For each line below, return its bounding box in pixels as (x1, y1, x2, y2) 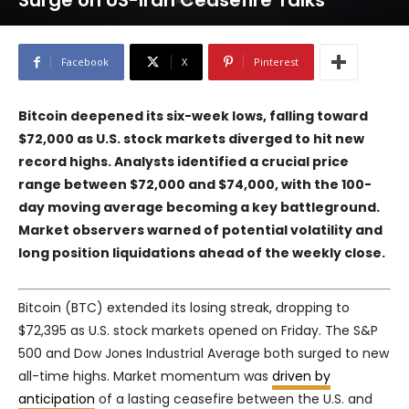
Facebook (61, 55, 109, 69)
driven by (272, 367, 330, 386)
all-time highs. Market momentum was (18, 367, 272, 386)
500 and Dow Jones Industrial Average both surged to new (18, 344, 389, 363)
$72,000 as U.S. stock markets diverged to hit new (18, 130, 364, 149)
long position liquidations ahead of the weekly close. (18, 244, 385, 263)
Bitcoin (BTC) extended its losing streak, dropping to (18, 299, 350, 318)
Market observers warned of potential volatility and (18, 221, 383, 240)
